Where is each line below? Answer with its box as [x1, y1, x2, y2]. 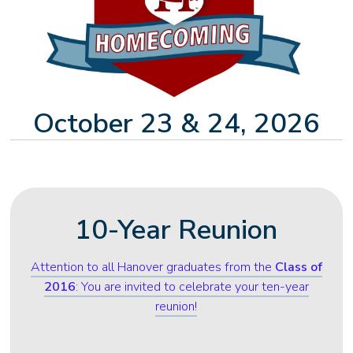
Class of [274, 258, 322, 276]
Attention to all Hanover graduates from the [30, 258, 275, 276]
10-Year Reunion [75, 210, 278, 248]
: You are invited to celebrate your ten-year [75, 277, 309, 295]
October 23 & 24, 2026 [32, 105, 320, 143]
